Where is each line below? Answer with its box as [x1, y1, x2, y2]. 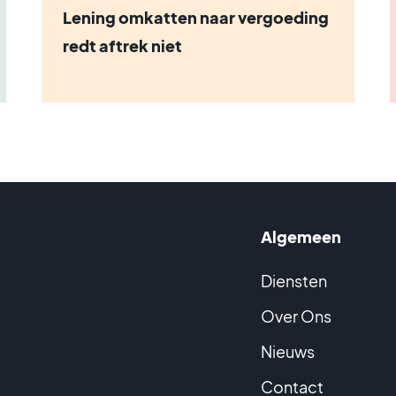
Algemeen [261, 226, 342, 247]
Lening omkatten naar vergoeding [62, 7, 329, 27]
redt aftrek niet [62, 35, 182, 56]
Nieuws [261, 341, 316, 362]
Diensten [261, 270, 328, 291]
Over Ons [261, 306, 332, 326]
